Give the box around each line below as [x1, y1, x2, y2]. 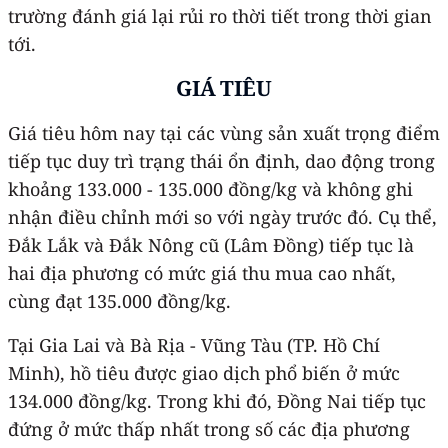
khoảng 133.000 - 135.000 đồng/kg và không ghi [8, 176, 413, 201]
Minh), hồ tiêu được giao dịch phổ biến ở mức [8, 360, 400, 385]
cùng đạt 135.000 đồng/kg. [8, 288, 231, 313]
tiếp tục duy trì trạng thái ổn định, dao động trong [8, 148, 435, 173]
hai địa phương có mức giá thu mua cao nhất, [8, 260, 396, 285]
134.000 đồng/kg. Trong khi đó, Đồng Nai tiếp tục [8, 388, 426, 413]
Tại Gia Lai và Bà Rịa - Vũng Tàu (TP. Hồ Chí [8, 332, 380, 357]
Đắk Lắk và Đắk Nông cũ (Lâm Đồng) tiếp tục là [8, 232, 414, 257]
